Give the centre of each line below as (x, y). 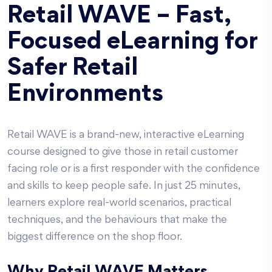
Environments (85, 95)
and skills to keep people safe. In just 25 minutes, (124, 186)
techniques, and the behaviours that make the (117, 220)
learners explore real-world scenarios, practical (119, 203)
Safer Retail (73, 69)
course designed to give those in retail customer (123, 152)
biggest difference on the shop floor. (95, 237)
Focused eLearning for (132, 43)
